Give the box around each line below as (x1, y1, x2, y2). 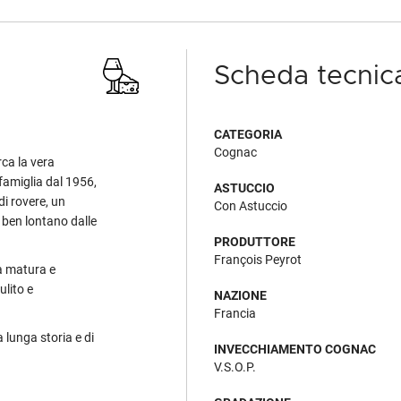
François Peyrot (214, 252, 302, 267)
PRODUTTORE (214, 235, 295, 249)
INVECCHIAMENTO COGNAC (214, 342, 376, 356)
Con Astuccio (214, 199, 287, 213)
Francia (214, 306, 256, 320)
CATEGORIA (214, 127, 282, 141)
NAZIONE (214, 288, 267, 303)
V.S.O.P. (214, 360, 256, 374)
